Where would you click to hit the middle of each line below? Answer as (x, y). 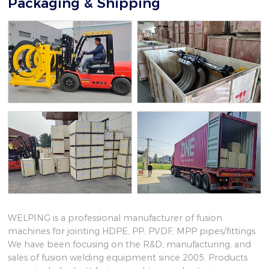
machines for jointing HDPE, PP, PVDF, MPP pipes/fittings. (133, 231)
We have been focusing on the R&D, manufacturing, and (130, 245)
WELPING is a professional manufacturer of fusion (115, 218)
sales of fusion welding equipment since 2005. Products (128, 258)
